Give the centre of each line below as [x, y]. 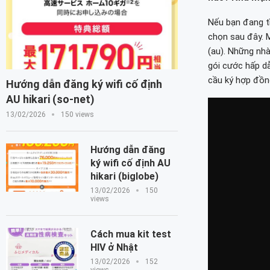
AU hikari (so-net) [50, 99]
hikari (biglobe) [124, 177]
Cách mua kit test [131, 234]
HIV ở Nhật [114, 248]
